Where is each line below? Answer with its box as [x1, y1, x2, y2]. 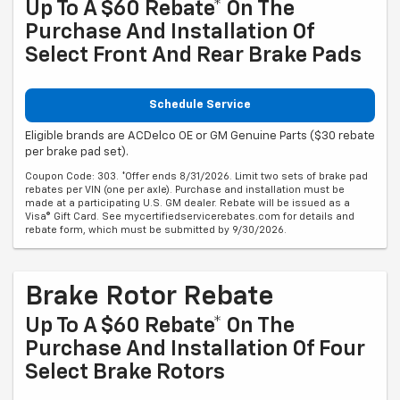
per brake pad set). [25, 146, 129, 158]
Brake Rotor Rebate [25, 283, 274, 311]
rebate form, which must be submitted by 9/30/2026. [25, 224, 287, 235]
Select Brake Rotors [25, 361, 225, 383]
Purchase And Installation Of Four [25, 337, 365, 360]
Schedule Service [149, 99, 251, 112]
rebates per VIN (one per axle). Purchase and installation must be [25, 184, 345, 195]
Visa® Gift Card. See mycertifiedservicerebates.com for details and [25, 211, 354, 221]
